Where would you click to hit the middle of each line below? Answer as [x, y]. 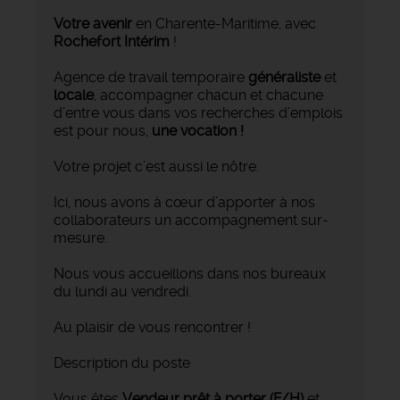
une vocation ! [198, 131]
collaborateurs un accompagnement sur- [191, 221]
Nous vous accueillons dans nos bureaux [190, 274]
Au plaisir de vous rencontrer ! [152, 328]
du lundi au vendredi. [122, 292]
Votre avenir [93, 24]
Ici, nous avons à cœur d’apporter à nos [184, 203]
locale [74, 96]
